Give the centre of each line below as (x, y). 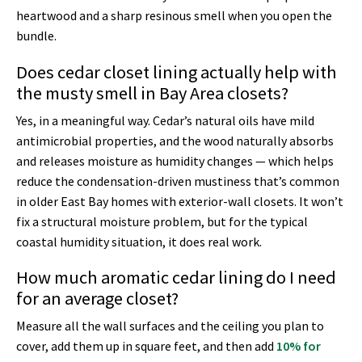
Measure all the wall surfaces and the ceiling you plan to (170, 326)
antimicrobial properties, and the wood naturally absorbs (175, 140)
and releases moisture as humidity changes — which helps (175, 160)
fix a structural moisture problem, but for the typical (162, 221)
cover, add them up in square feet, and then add (146, 346)
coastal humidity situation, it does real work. (139, 241)
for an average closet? (97, 299)
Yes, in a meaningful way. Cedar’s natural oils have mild (165, 120)
